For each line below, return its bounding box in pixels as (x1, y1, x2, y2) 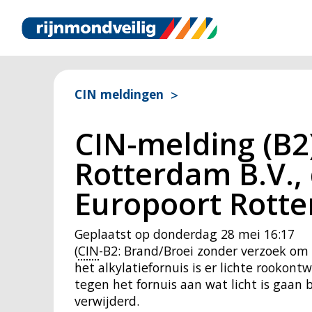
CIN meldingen (75, 86, 164, 102)
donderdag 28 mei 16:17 (153, 226, 295, 242)
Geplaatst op (75, 226, 150, 242)
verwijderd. (75, 292, 139, 309)
